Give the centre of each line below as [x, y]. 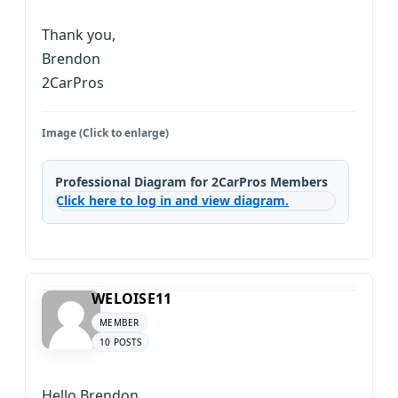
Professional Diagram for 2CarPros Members [191, 182]
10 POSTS [120, 342]
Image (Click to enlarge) [105, 133]
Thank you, [79, 35]
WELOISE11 [132, 298]
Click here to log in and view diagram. [172, 200]
